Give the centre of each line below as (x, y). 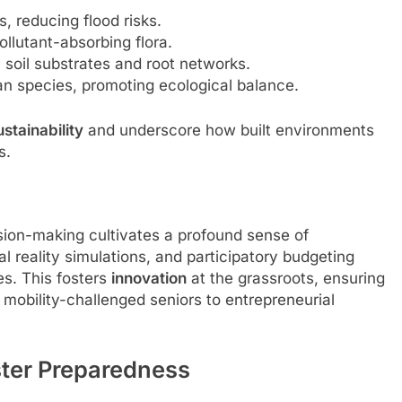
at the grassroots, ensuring (286, 279)
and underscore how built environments (229, 130)
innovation (149, 279)
